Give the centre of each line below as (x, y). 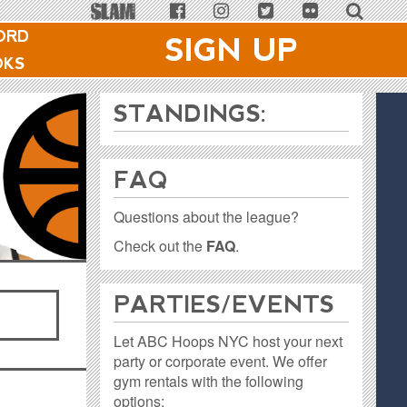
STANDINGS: (191, 114)
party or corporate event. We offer (221, 361)
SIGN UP (231, 50)
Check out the (160, 246)
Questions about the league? (207, 217)
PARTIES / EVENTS (224, 304)
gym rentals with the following (209, 381)
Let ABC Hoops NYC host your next (228, 341)
